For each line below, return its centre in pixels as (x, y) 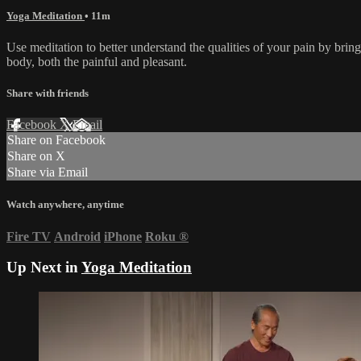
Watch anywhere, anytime (65, 205)
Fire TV (29, 236)
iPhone (123, 236)
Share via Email (48, 172)
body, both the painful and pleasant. (97, 61)
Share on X (36, 156)
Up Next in (44, 268)
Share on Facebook (56, 140)
